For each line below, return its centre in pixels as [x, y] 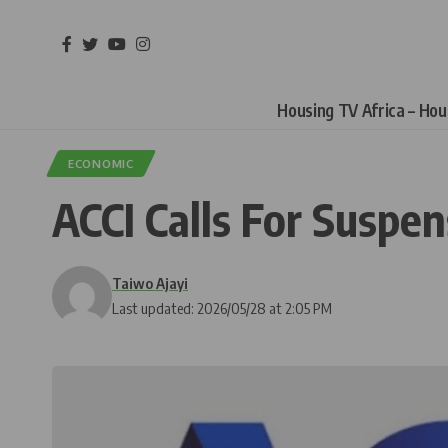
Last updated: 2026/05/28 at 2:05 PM [222, 308]
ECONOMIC [101, 163]
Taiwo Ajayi [150, 283]
